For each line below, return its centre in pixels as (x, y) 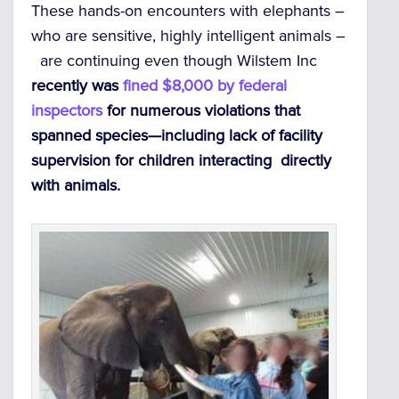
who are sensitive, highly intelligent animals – (188, 35)
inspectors (67, 110)
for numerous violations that (201, 110)
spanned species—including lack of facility (177, 135)
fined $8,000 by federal (205, 85)
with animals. (76, 185)
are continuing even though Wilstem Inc (174, 60)
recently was (77, 85)
